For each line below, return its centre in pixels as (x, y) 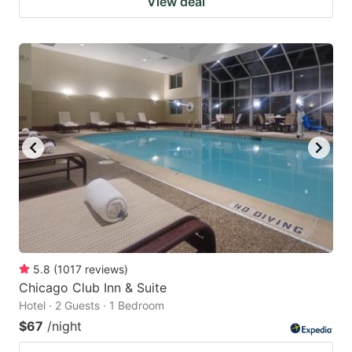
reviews (104, 269)
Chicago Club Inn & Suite (93, 287)
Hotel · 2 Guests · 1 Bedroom (92, 305)
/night (64, 326)
